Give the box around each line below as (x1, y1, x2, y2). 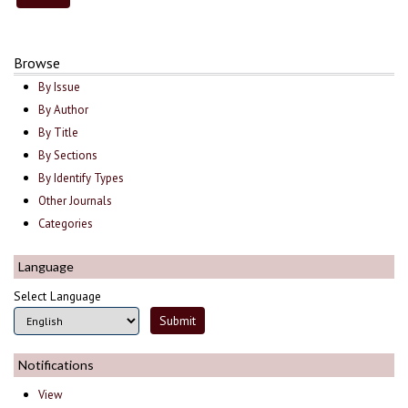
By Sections (38, 148, 98, 164)
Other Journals (38, 193, 113, 209)
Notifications (18, 356, 94, 372)
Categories (38, 216, 94, 232)
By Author (38, 102, 89, 118)
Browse (14, 54, 60, 73)
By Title (38, 125, 79, 141)
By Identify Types (38, 170, 125, 187)
